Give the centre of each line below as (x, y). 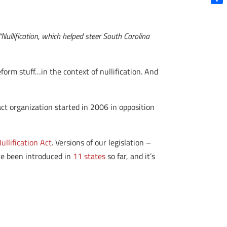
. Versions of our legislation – (102, 142)
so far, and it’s (130, 156)
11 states (89, 156)
